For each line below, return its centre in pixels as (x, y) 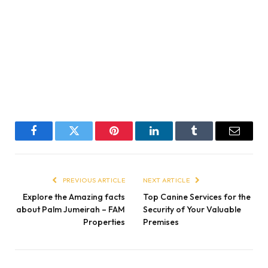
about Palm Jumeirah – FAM (71, 209)
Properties (104, 222)
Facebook (54, 140)
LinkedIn (173, 140)
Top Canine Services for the (197, 197)
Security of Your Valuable (192, 209)
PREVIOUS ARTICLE (93, 180)
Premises (161, 222)
